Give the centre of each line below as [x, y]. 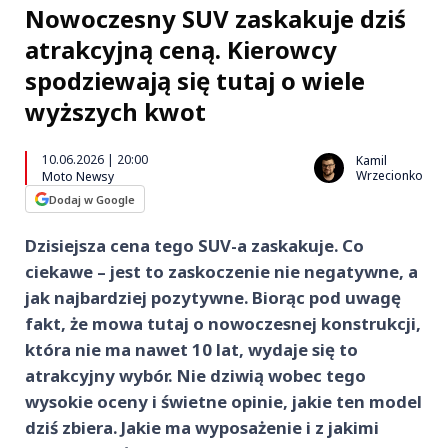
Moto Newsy [78, 176]
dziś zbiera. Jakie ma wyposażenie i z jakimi [202, 427]
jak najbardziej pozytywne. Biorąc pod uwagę [213, 297]
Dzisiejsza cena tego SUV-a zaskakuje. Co [194, 245]
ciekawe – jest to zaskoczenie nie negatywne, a [221, 271]
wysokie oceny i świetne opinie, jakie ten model [223, 401]
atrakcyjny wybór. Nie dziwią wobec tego [195, 375]
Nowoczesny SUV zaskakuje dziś [215, 18]
